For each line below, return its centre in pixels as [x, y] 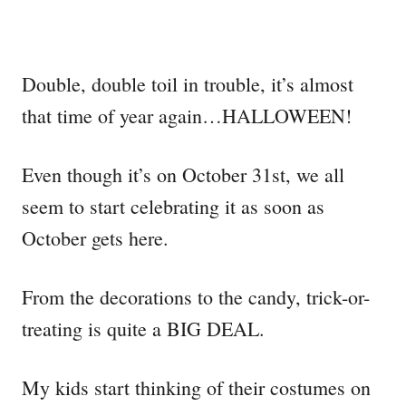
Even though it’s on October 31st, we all [183, 175]
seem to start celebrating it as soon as [173, 207]
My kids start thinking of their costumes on [196, 388]
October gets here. [95, 238]
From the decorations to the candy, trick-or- [196, 297]
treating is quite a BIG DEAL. [143, 329]
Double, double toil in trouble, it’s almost [188, 84]
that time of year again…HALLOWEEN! [187, 116]
